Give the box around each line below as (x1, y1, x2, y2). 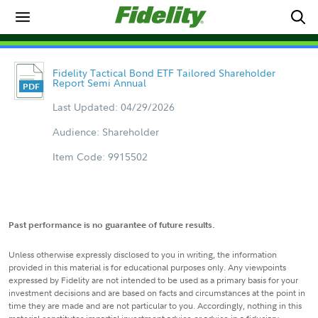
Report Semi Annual (52, 76, 146, 89)
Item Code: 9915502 (52, 150, 148, 163)
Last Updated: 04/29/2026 (52, 100, 175, 114)
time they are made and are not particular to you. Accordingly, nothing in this (9, 300, 302, 312)
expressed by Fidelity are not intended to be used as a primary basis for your (9, 274, 298, 286)
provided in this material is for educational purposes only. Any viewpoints (9, 261, 286, 273)
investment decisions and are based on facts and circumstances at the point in (9, 287, 305, 299)
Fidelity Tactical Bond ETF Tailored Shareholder (52, 66, 275, 79)
